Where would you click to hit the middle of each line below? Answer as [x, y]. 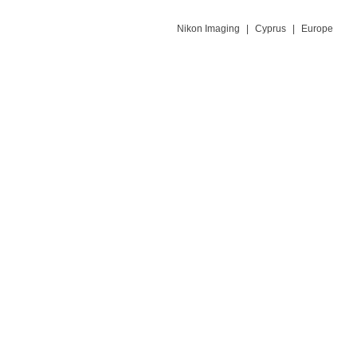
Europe [317, 29]
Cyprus [271, 29]
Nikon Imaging [208, 29]
